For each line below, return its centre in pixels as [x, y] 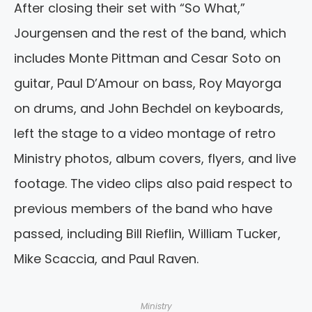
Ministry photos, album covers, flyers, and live [155, 159]
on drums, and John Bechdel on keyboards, [149, 109]
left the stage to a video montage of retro [145, 134]
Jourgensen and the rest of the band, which [150, 33]
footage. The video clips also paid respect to [153, 184]
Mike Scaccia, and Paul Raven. [106, 259]
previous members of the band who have [143, 209]
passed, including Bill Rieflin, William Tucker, [147, 234]
